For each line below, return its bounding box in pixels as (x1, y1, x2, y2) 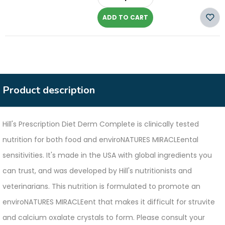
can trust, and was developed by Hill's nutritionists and (3, 166, 192, 176)
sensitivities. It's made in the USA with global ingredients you (3, 150, 212, 160)
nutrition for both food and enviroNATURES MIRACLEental (3, 135, 198, 145)
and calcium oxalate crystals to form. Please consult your (3, 212, 205, 222)
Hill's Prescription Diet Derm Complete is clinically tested (3, 119, 199, 129)
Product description (3, 83, 95, 97)
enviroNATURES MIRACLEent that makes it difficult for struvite (3, 197, 215, 207)
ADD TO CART (102, 13, 148, 22)
